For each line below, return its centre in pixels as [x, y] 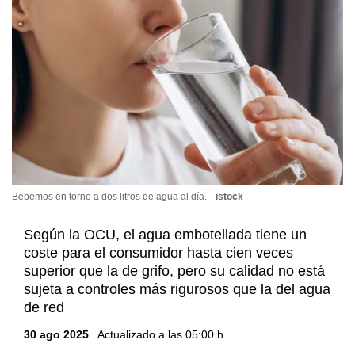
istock [229, 197]
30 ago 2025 [56, 334]
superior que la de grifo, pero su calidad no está [174, 271]
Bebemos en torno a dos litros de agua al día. [111, 197]
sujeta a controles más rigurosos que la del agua [177, 290]
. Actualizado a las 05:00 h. [158, 334]
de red [44, 308]
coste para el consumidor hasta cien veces [158, 253]
